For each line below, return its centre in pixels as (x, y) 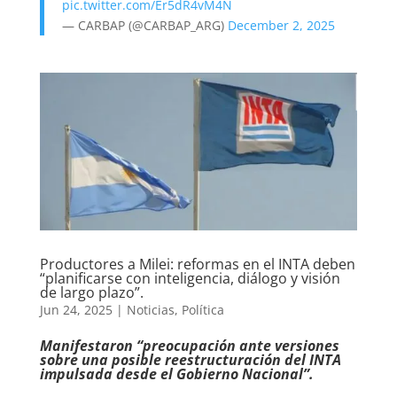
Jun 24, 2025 (76, 310)
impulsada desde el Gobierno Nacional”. (176, 374)
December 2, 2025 (281, 26)
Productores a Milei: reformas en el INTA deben (197, 265)
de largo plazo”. (91, 293)
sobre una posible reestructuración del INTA (190, 360)
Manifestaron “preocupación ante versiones (189, 346)
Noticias (150, 310)
